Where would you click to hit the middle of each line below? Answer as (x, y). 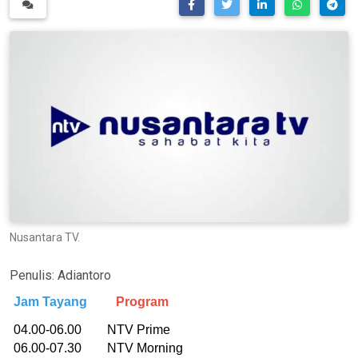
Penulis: (34, 275)
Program (142, 301)
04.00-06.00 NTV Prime (92, 329)
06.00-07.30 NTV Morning (98, 348)
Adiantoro (84, 275)
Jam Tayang (50, 301)
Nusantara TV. (45, 237)
